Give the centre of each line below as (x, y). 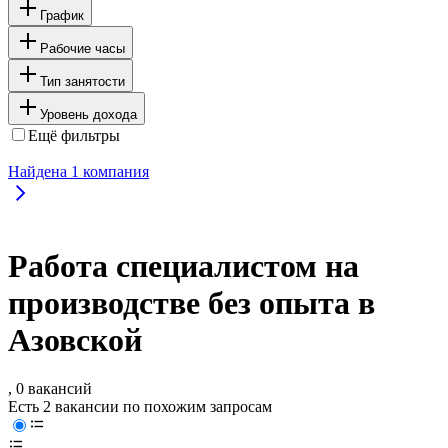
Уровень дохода (88, 114)
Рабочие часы (82, 48)
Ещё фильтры (74, 135)
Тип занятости (82, 81)
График (62, 15)
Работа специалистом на (183, 266)
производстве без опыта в (191, 303)
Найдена (39, 171)
